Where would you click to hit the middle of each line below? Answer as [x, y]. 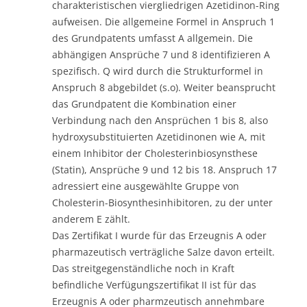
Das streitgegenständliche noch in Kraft [143, 268]
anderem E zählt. [91, 219]
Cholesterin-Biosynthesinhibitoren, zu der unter [162, 202]
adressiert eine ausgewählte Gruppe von [146, 186]
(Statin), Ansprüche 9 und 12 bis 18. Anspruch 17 [164, 169]
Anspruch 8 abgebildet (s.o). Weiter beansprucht [164, 87]
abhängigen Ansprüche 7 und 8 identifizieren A [161, 54]
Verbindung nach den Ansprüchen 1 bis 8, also [160, 120]
